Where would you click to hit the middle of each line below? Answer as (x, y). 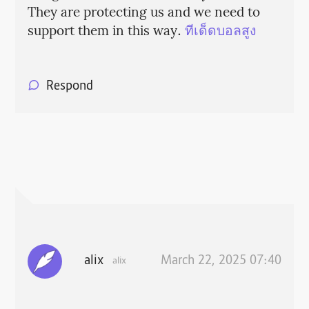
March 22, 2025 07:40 (221, 262)
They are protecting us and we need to (143, 13)
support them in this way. (106, 32)
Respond (69, 87)
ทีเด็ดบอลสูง (220, 32)
